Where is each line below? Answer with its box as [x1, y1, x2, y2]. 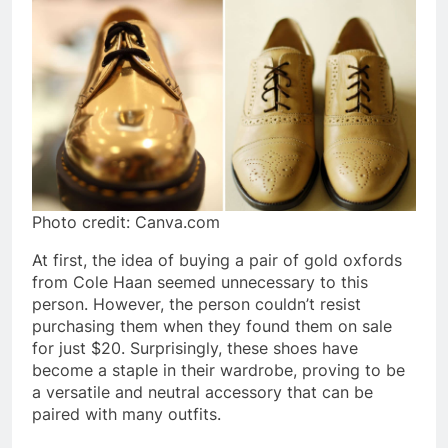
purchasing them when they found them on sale [32, 316, 392, 337]
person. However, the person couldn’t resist [32, 294, 361, 315]
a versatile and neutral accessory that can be [32, 382, 373, 403]
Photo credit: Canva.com [32, 212, 220, 233]
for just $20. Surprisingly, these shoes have [32, 338, 358, 359]
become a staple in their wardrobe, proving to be [32, 360, 405, 381]
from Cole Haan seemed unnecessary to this [32, 272, 368, 293]
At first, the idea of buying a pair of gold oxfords [32, 250, 402, 271]
